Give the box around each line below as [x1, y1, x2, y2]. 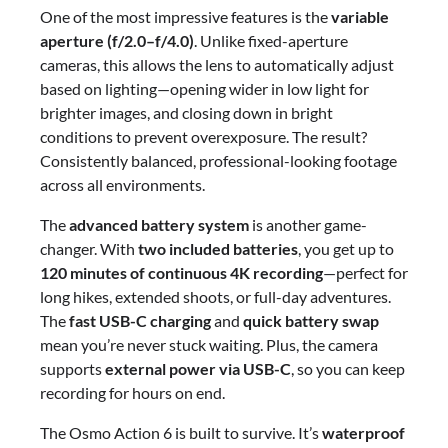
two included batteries [138, 238, 298, 258]
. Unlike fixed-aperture [194, 30, 348, 50]
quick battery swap [243, 310, 379, 330]
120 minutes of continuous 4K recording [40, 262, 323, 282]
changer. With [40, 238, 138, 258]
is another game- [249, 214, 367, 234]
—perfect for [323, 262, 408, 282]
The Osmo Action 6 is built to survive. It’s [40, 422, 322, 442]
